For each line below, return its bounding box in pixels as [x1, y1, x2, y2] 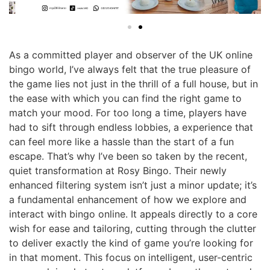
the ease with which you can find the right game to [9, 92, 242, 104]
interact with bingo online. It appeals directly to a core [9, 207, 257, 220]
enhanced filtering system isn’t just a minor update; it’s [9, 178, 257, 191]
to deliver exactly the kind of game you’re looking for [9, 236, 253, 249]
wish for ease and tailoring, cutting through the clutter [9, 222, 256, 234]
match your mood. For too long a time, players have [9, 106, 246, 119]
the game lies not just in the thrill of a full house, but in [9, 77, 258, 90]
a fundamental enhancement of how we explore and [9, 193, 246, 206]
